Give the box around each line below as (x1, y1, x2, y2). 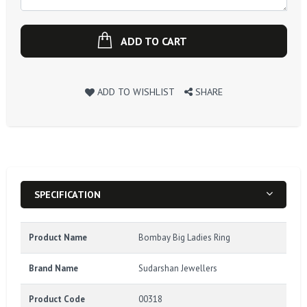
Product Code (29, 293, 85, 305)
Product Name (29, 231, 87, 243)
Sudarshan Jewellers (138, 262, 217, 274)
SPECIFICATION (34, 187, 101, 201)
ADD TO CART (121, 34, 187, 48)
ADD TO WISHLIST (97, 84, 175, 98)
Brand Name (29, 262, 78, 274)
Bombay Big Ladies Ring (138, 231, 230, 243)
